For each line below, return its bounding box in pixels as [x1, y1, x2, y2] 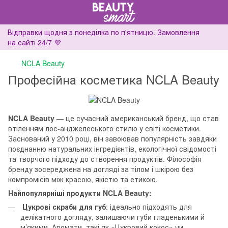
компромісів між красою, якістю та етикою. [8, 174, 158, 185]
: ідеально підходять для [106, 202, 192, 212]
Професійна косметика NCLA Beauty [8, 70, 219, 88]
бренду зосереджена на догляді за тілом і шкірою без [8, 164, 193, 175]
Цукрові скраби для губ [22, 202, 106, 212]
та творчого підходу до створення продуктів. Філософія [8, 154, 202, 164]
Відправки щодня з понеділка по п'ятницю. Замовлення [8, 27, 199, 37]
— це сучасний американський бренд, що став [54, 113, 219, 124]
